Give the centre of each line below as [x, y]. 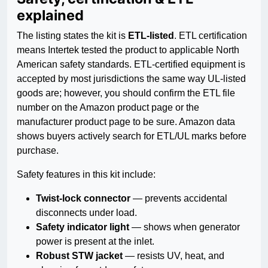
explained [50, 16]
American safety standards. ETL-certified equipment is [131, 65]
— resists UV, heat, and [173, 256]
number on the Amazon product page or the [108, 108]
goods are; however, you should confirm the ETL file [126, 93]
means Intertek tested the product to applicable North [128, 50]
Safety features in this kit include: [86, 175]
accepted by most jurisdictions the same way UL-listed [131, 79]
